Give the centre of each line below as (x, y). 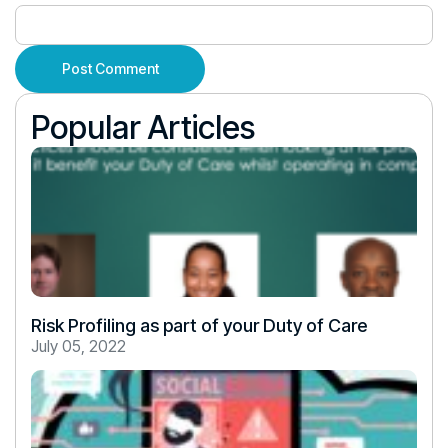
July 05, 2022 (78, 346)
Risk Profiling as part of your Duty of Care (199, 325)
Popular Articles (143, 127)
